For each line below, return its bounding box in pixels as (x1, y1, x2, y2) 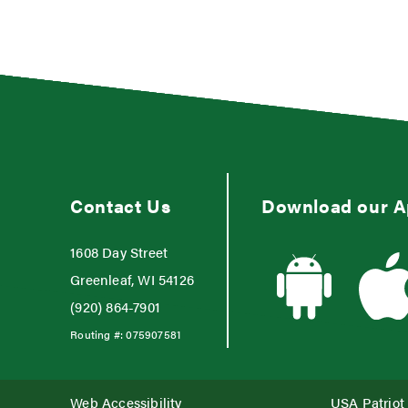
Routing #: (70, 326, 127, 343)
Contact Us (70, 192, 171, 219)
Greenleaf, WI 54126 (70, 270, 194, 290)
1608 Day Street (70, 242, 168, 262)
